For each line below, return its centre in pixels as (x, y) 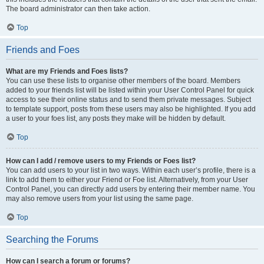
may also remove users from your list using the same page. (100, 199)
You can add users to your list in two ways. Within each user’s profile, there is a (131, 170)
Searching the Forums (52, 240)
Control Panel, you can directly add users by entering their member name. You (131, 189)
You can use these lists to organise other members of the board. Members (123, 81)
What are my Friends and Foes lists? (67, 71)
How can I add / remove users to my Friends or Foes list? (101, 161)
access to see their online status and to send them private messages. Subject (128, 100)
